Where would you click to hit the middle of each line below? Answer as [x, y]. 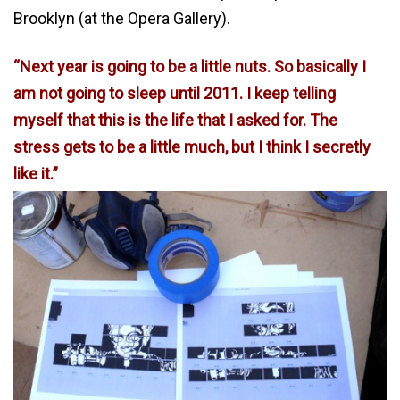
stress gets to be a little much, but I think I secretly [192, 146]
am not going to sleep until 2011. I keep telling [175, 93]
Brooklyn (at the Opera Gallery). [122, 18]
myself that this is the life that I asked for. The [175, 120]
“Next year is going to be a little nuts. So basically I [190, 66]
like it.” [36, 173]
